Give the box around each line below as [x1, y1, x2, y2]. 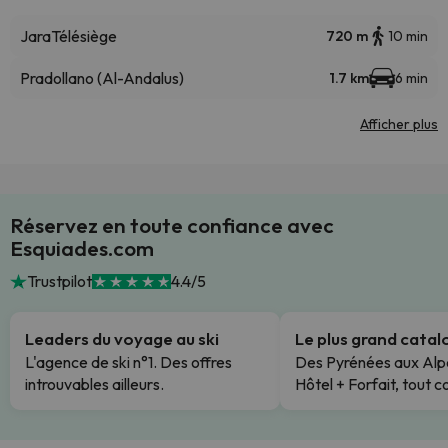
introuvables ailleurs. [25, 374, 164, 394]
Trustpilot [26, 271, 92, 291]
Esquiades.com [10, 235, 154, 261]
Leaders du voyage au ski [25, 328, 219, 349]
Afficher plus [360, 115, 438, 133]
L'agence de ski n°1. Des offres [25, 352, 232, 372]
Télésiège [51, 26, 117, 46]
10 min [388, 27, 428, 45]
